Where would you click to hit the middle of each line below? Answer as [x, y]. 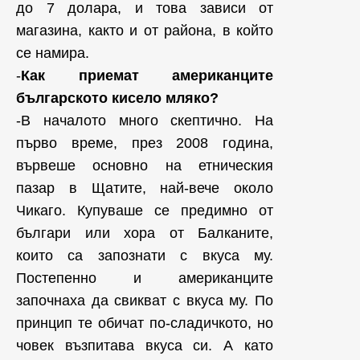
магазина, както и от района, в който [145, 31]
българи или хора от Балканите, [145, 233]
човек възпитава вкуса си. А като [145, 346]
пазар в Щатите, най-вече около [145, 188]
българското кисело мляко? [117, 98]
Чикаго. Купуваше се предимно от [145, 211]
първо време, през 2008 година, [145, 143]
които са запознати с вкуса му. [145, 256]
